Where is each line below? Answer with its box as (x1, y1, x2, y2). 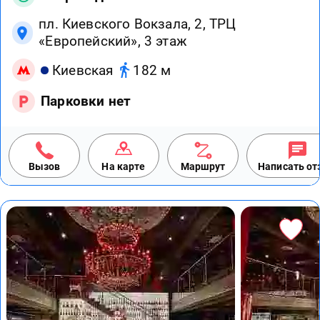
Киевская (52, 61, 114, 79)
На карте (101, 161, 146, 173)
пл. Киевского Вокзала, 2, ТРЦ (39, 16, 236, 33)
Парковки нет (41, 93, 131, 110)
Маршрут (180, 161, 226, 173)
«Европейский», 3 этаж (39, 33, 188, 50)
